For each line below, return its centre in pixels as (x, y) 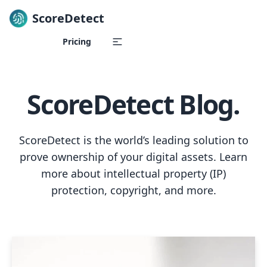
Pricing (77, 41)
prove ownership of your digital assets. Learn (133, 157)
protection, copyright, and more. (133, 190)
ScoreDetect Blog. (133, 104)
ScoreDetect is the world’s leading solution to (133, 140)
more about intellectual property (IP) (133, 173)
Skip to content (43, 39)
